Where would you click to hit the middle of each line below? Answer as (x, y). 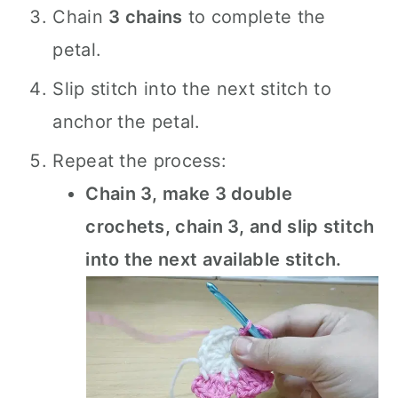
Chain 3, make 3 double (189, 194)
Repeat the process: (140, 161)
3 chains (146, 17)
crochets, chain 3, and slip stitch (230, 227)
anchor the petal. (127, 122)
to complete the (254, 17)
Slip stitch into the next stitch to (192, 89)
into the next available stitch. (214, 259)
